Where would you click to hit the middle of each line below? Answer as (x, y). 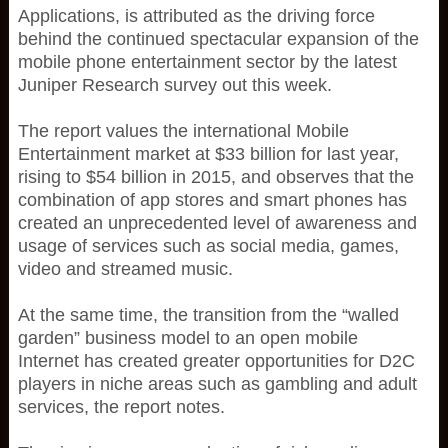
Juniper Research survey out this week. (174, 85)
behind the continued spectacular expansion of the (218, 39)
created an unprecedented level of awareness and (217, 223)
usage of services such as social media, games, (208, 246)
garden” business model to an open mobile (187, 338)
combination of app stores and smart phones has (212, 200)
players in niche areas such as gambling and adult (217, 384)
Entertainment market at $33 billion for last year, (208, 154)
